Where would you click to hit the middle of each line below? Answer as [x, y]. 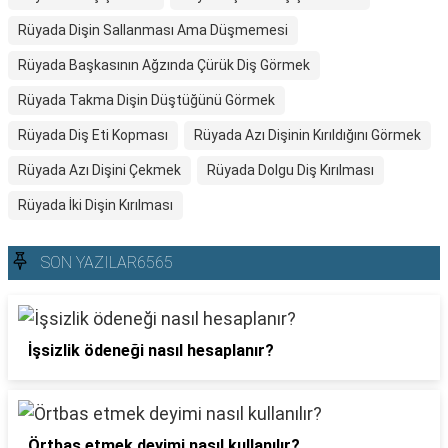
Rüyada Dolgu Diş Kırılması [290, 170]
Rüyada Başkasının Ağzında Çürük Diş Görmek [164, 65]
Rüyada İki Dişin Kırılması [95, 205]
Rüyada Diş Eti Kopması [93, 135]
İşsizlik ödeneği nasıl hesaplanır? [151, 350]
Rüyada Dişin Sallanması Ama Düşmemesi [153, 30]
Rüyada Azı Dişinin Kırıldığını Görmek [307, 135]
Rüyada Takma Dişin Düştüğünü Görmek [146, 100]
